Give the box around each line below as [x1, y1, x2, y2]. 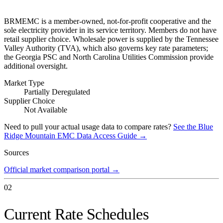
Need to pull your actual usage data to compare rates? [4, 122, 171, 131]
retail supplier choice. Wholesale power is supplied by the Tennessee [4, 34, 219, 43]
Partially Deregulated [24, 87, 90, 96]
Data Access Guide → [75, 131, 147, 140]
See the [173, 122, 198, 131]
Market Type [4, 78, 44, 87]
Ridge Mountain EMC [4, 131, 75, 140]
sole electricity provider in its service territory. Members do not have [4, 25, 217, 34]
